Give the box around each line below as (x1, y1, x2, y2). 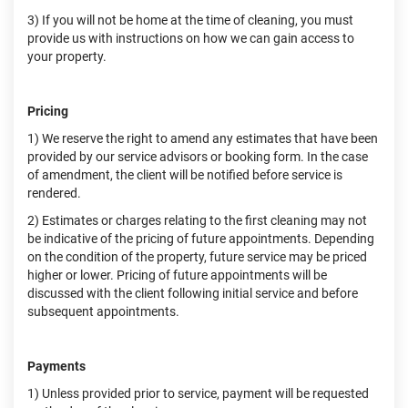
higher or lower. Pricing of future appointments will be (27, 268, 327, 282)
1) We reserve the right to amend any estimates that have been (27, 131, 378, 146)
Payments (27, 359, 86, 373)
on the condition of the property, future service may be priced (27, 250, 367, 264)
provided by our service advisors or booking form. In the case (27, 149, 368, 164)
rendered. (27, 186, 81, 200)
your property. (27, 49, 107, 64)
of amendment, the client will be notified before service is (27, 168, 342, 182)
